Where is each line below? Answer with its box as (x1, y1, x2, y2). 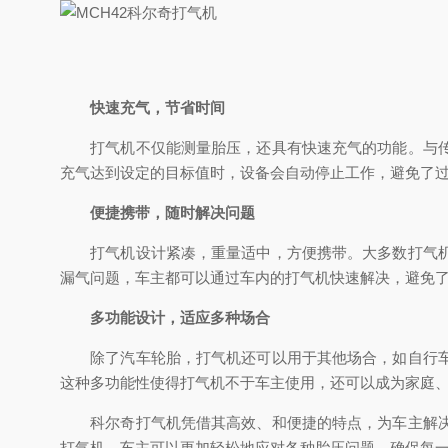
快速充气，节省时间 (90, 99, 225, 116)
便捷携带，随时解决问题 (90, 204, 255, 221)
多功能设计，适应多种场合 (90, 309, 270, 326)
